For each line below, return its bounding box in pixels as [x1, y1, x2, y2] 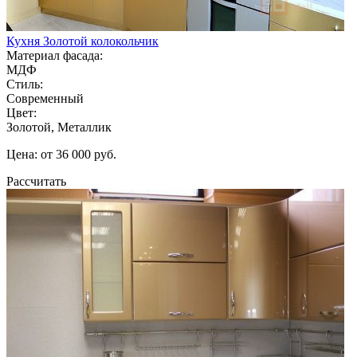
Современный [6, 91, 84, 105]
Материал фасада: [6, 48, 103, 62]
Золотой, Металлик [6, 120, 112, 134]
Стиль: [6, 76, 43, 91]
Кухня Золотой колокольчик [6, 33, 159, 48]
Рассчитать [6, 174, 66, 188]
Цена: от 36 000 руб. [6, 147, 116, 161]
